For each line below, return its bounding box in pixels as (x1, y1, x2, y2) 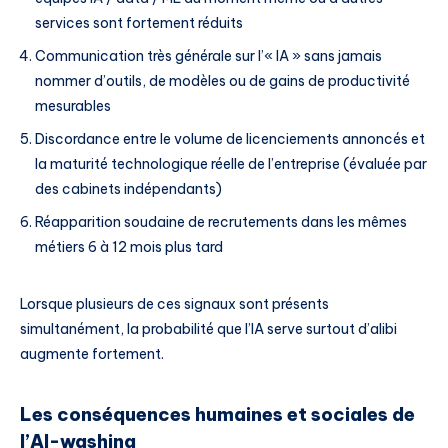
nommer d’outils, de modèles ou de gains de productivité (35, 72, 410, 91)
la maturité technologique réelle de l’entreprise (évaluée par (35, 155, 427, 174)
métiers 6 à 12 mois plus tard (35, 238, 223, 257)
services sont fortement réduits (35, 14, 243, 33)
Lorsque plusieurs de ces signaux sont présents (20, 295, 329, 314)
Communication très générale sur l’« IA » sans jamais (35, 47, 382, 66)
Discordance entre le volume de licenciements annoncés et (35, 130, 425, 149)
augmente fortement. (20, 345, 164, 364)
